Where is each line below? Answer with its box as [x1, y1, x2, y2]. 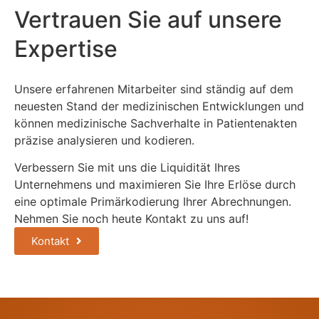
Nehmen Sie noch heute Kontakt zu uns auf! [14, 211, 249, 226]
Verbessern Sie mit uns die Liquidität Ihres [14, 160, 240, 175]
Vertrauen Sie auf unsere [14, 6, 282, 34]
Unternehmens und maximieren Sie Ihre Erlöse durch [14, 177, 296, 192]
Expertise [14, 35, 117, 63]
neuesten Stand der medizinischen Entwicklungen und [14, 99, 304, 114]
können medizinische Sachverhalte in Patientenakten [14, 116, 297, 131]
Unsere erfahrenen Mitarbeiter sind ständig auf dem [14, 82, 293, 97]
